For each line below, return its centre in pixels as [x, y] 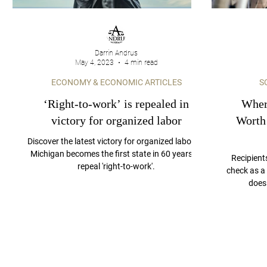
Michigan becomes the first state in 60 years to [116, 154]
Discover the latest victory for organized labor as [116, 141]
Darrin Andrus [117, 53]
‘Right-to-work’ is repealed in [116, 104]
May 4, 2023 [94, 63]
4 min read [141, 63]
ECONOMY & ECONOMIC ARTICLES [116, 82]
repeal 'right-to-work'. [116, 166]
